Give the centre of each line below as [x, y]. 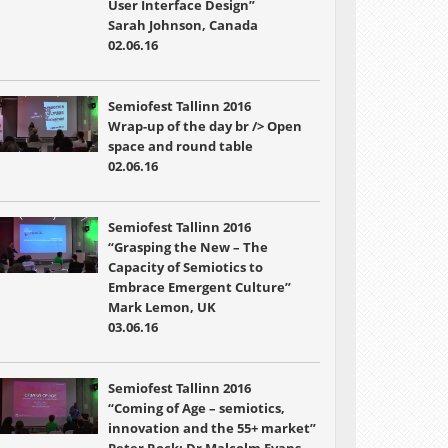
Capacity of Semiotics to [185, 267]
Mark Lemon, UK [161, 307]
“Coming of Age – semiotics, [196, 408]
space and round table [180, 146]
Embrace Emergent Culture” [199, 287]
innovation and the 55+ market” [211, 428]
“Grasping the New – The [187, 247]
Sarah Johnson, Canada [182, 25]
